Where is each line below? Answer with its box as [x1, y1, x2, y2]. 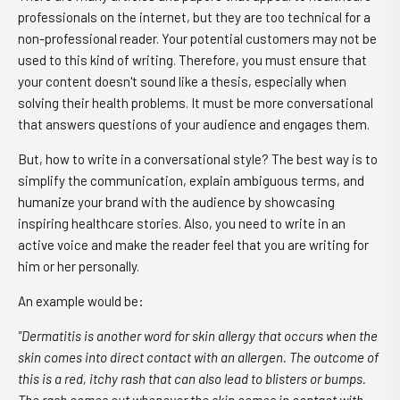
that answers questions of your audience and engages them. [18, 116, 370, 132]
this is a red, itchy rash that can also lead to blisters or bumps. [18, 371, 366, 387]
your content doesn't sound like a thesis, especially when [18, 73, 346, 89]
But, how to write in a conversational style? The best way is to [18, 151, 378, 167]
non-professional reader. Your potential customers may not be [18, 30, 377, 46]
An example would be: [18, 293, 144, 309]
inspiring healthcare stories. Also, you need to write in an [18, 215, 346, 231]
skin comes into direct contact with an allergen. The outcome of [18, 349, 379, 365]
